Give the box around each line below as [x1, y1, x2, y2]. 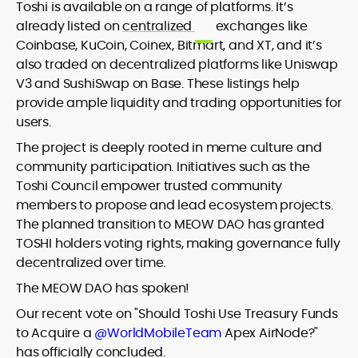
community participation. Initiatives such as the [16, 157, 310, 177]
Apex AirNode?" [221, 324, 319, 343]
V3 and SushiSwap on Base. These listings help [16, 74, 300, 93]
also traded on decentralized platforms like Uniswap [16, 55, 338, 74]
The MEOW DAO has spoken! [16, 279, 190, 298]
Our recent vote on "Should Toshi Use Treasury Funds [16, 304, 338, 324]
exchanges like [212, 17, 308, 36]
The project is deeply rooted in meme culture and [16, 138, 322, 157]
